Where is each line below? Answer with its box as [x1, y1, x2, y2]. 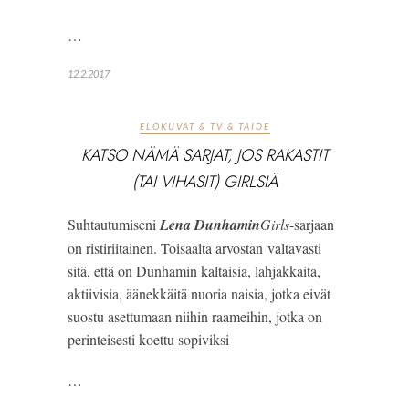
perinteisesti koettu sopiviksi [68, 330, 229, 350]
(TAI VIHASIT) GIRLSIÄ [131, 170, 278, 194]
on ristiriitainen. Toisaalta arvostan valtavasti [68, 238, 321, 258]
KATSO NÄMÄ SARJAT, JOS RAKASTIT [80, 143, 329, 168]
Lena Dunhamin [160, 215, 260, 236]
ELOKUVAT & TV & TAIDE [139, 121, 270, 132]
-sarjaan [289, 215, 334, 235]
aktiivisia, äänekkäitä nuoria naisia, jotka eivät [68, 284, 330, 304]
